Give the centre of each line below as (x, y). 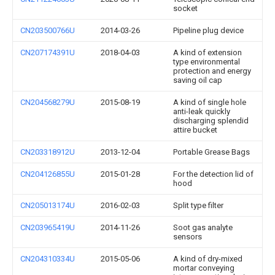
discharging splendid (211, 121)
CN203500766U (48, 30)
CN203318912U (48, 152)
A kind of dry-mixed (208, 259)
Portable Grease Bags (211, 152)
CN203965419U (48, 227)
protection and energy (212, 71)
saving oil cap (198, 80)
